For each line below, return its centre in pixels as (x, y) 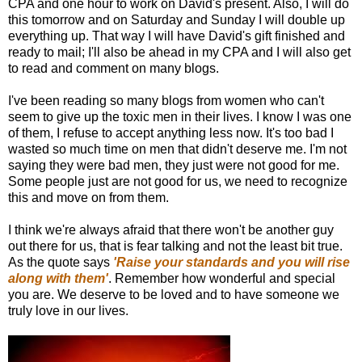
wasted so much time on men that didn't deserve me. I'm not (177, 149)
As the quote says (61, 262)
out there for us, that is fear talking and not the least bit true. (175, 246)
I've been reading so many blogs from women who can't (166, 100)
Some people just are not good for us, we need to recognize (178, 181)
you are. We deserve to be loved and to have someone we (174, 294)
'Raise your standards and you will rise (232, 262)
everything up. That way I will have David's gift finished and (177, 36)
